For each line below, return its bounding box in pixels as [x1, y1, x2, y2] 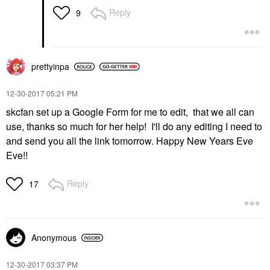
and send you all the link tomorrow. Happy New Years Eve [6, 134, 253, 148]
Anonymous [31, 231, 77, 244]
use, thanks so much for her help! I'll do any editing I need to [6, 119, 262, 134]
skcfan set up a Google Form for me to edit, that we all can [6, 105, 254, 119]
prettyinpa [31, 60, 69, 73]
